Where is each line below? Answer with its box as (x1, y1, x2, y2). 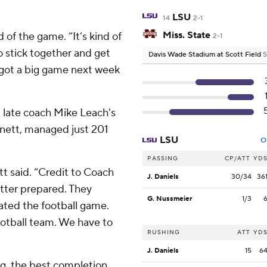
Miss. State (163, 29, 210, 42)
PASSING (147, 154, 178, 163)
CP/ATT (225, 154, 250, 163)
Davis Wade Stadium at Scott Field (148, 50, 263, 60)
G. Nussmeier (147, 194, 193, 204)
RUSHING (147, 228, 180, 237)
